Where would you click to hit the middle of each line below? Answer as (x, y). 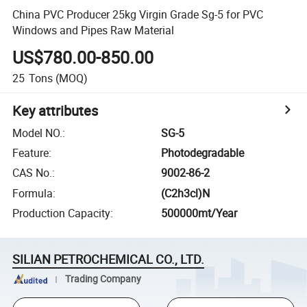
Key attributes (56, 110)
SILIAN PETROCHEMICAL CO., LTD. (109, 259)
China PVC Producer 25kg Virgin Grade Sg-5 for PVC (138, 14)
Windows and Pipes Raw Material (94, 30)
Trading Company (103, 279)
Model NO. (38, 133)
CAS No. (33, 173)
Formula (33, 193)
